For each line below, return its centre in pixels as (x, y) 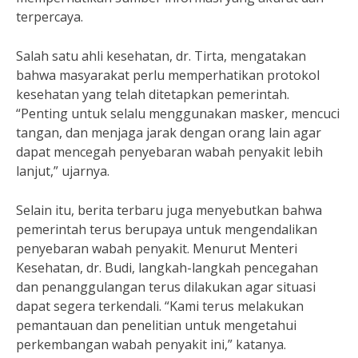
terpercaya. (50, 17)
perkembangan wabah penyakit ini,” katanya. (151, 344)
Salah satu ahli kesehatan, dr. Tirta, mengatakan (161, 56)
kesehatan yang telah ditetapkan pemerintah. (153, 94)
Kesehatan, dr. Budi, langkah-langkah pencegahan (167, 268)
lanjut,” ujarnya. (63, 171)
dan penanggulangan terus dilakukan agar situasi (166, 287)
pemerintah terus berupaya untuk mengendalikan (167, 229)
